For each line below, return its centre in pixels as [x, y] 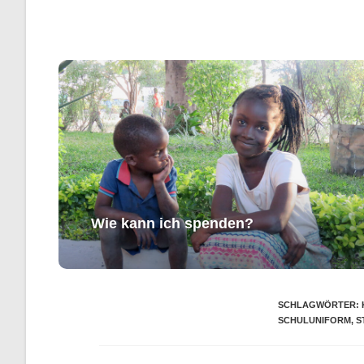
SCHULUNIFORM [314, 321]
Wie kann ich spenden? [172, 224]
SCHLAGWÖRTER [317, 305]
